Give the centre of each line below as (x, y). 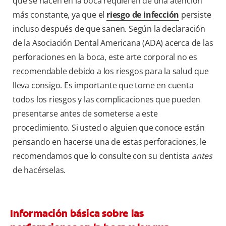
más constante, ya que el (60, 15)
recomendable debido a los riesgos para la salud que (111, 71)
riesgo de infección (143, 15)
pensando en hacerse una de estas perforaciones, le (109, 142)
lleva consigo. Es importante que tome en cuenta (103, 86)
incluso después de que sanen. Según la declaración (109, 29)
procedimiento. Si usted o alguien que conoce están (109, 128)
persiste (195, 15)
